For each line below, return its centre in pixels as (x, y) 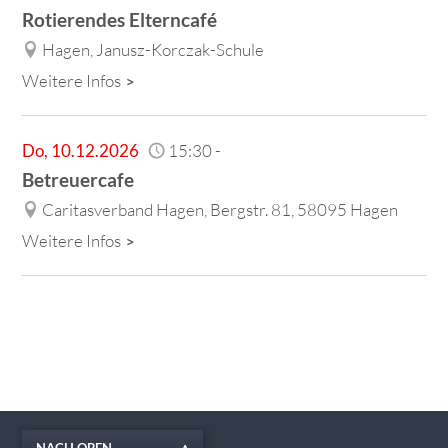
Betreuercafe (78, 179)
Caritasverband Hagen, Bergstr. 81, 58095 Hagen (220, 209)
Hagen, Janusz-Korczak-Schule (153, 49)
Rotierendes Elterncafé (120, 19)
